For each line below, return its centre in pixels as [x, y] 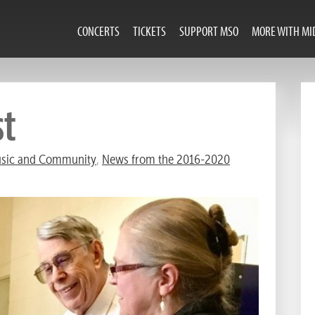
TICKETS [150, 31]
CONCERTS [98, 31]
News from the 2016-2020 [166, 159]
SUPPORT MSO [209, 31]
